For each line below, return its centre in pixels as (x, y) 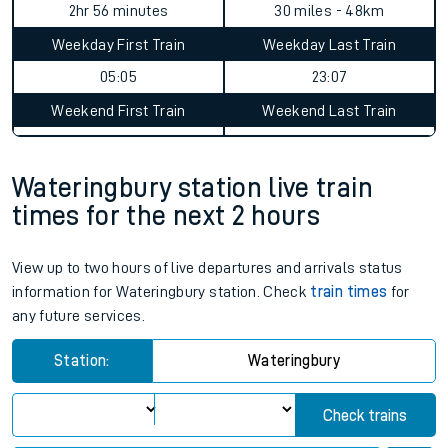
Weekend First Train (118, 111)
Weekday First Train (118, 45)
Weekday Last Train (329, 45)
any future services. (78, 316)
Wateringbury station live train (192, 188)
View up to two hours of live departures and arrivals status (207, 268)
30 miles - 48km (329, 11)
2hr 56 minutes (118, 11)
